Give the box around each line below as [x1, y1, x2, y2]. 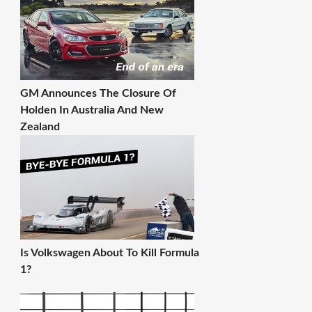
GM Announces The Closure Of [19, 88, 176, 99]
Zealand [19, 121, 60, 132]
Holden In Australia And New [19, 104, 164, 116]
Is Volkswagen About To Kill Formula [19, 247, 199, 258]
